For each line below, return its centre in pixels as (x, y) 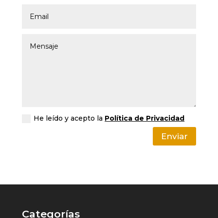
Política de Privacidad (145, 118)
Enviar (175, 136)
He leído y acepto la (69, 118)
